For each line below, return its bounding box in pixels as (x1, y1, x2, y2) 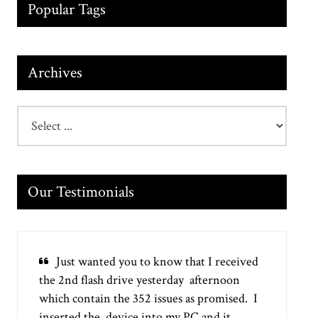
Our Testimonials (28, 182, 135, 203)
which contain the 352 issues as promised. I (39, 290, 258, 307)
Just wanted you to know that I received (56, 253, 259, 270)
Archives (28, 62, 83, 83)
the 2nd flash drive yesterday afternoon (39, 272, 241, 289)
